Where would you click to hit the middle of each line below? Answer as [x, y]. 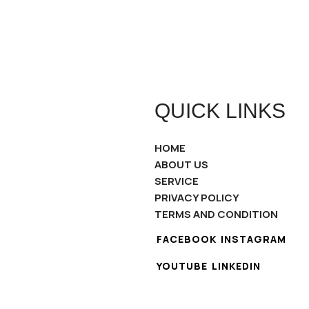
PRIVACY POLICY [197, 198]
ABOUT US [181, 165]
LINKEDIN [236, 266]
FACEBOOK [187, 239]
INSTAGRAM [253, 239]
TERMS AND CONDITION [216, 214]
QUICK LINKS [220, 111]
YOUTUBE [182, 266]
